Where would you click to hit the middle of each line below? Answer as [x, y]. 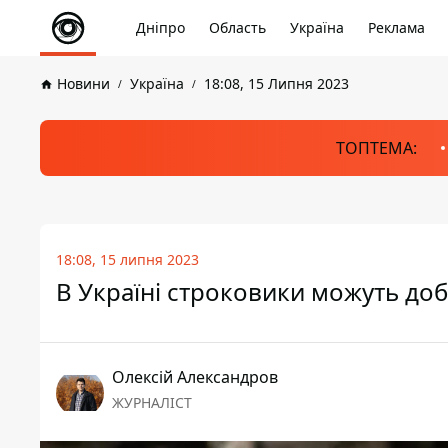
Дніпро [160, 27]
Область [237, 27]
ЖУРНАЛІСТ [152, 402]
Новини [83, 83]
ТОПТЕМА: [376, 148]
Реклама [396, 27]
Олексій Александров [195, 377]
